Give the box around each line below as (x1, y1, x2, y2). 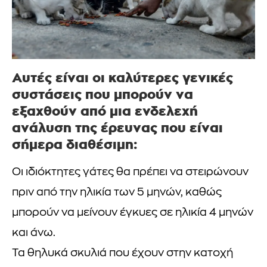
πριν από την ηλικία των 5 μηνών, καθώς (12, 187, 222, 198)
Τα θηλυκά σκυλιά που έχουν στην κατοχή (12, 247, 233, 259)
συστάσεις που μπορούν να (12, 86, 193, 102)
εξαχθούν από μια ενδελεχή (12, 103, 198, 119)
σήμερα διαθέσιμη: (12, 136, 137, 152)
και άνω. (12, 227, 55, 239)
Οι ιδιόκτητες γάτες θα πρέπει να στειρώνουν (12, 166, 249, 178)
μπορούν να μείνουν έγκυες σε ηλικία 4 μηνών (12, 207, 253, 219)
